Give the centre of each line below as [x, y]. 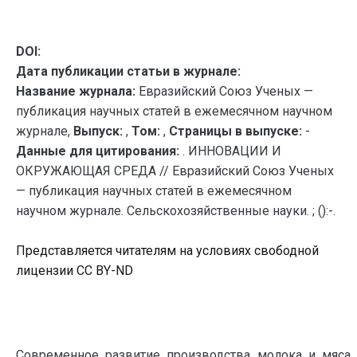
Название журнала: [76, 91]
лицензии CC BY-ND [75, 271]
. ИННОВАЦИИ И [232, 151]
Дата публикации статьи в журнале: [128, 71]
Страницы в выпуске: [235, 131]
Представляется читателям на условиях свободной [167, 251]
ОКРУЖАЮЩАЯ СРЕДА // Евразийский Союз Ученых [175, 171]
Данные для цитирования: [99, 151]
